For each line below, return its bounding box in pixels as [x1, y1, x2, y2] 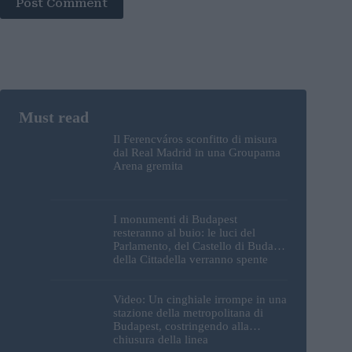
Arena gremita [113, 159, 183, 172]
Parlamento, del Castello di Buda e [113, 240, 282, 253]
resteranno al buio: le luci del [113, 226, 255, 240]
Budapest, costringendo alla [113, 320, 249, 333]
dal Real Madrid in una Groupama [113, 145, 280, 159]
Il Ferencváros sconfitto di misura [113, 132, 277, 145]
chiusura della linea [113, 333, 208, 346]
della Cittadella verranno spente [113, 253, 268, 266]
